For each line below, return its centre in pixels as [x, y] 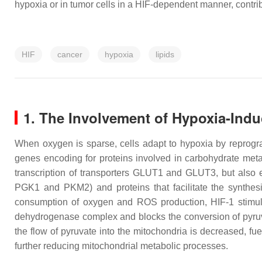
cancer [70, 54]
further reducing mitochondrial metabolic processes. [121, 246]
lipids [165, 54]
